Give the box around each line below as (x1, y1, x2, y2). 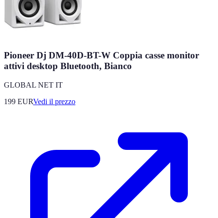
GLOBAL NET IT (4, 81, 63, 90)
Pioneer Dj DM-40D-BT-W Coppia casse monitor (4, 50, 199, 61)
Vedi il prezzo (33, 97, 75, 106)
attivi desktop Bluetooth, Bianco (4, 61, 132, 72)
